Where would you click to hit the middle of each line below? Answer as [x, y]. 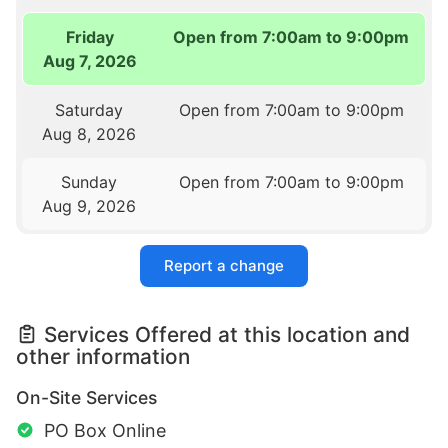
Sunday [89, 181]
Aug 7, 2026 [89, 60]
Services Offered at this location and [227, 334]
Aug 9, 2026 [89, 205]
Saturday [89, 109]
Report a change [224, 265]
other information [103, 356]
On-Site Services [86, 397]
